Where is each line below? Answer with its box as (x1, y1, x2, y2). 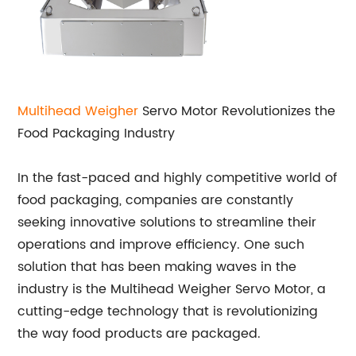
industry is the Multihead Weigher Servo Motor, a (17, 279, 327, 300)
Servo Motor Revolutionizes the (138, 101, 336, 122)
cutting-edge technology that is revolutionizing (17, 301, 319, 322)
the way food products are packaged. (17, 323, 261, 344)
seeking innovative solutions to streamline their (17, 212, 317, 233)
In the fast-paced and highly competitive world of (17, 168, 338, 188)
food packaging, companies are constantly (17, 190, 294, 211)
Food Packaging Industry (17, 123, 176, 144)
